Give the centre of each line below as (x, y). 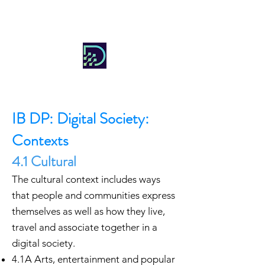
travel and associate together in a (85, 227)
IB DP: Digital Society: (80, 119)
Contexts (40, 140)
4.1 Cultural (44, 161)
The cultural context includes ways (86, 179)
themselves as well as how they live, (88, 211)
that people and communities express (93, 195)
